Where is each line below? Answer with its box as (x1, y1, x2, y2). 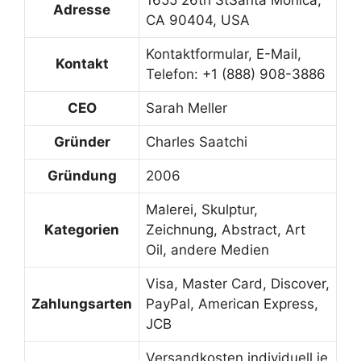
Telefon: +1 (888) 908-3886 (146, 66, 326, 82)
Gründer (53, 134, 110, 150)
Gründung (47, 168, 117, 184)
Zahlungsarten (31, 296, 132, 312)
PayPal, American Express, (146, 296, 318, 312)
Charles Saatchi (146, 134, 247, 150)
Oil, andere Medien (146, 242, 269, 258)
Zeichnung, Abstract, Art (146, 222, 305, 238)
